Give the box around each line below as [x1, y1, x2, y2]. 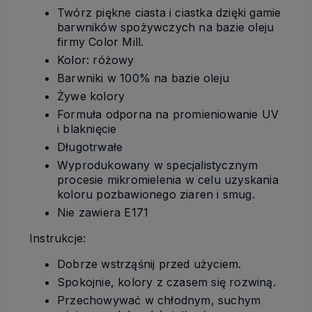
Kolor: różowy [57, 52, 134, 67]
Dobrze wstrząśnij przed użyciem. [57, 256, 242, 271]
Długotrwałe [57, 139, 123, 154]
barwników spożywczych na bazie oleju [57, 19, 274, 34]
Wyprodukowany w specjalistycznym [57, 157, 258, 172]
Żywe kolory [57, 88, 125, 103]
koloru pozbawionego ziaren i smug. [57, 187, 255, 201]
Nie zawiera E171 [57, 205, 149, 219]
